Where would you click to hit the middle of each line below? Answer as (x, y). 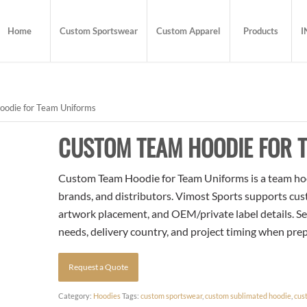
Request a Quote (99, 267)
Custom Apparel (189, 31)
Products (261, 31)
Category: (76, 295)
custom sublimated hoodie (248, 295)
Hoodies (107, 295)
